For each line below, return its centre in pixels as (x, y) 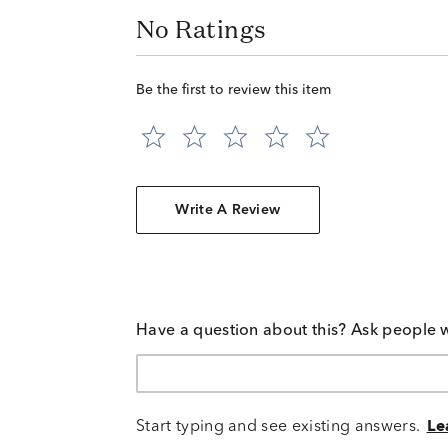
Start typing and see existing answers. (278, 426)
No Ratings (201, 29)
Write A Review (228, 210)
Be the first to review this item (233, 90)
